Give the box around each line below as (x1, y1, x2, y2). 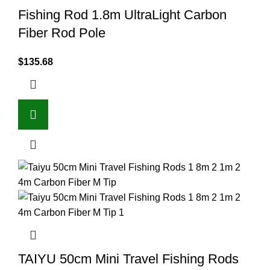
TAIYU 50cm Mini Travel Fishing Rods (18, 251, 239, 267)
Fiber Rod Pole (18, 25, 105, 41)
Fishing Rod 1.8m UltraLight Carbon (18, 7, 227, 23)
